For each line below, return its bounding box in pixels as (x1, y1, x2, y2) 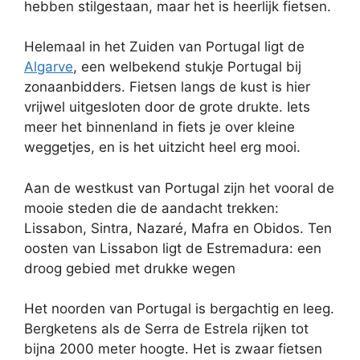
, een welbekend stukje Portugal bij (73, 59, 301, 75)
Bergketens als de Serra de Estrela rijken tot (24, 321, 309, 337)
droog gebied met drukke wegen (24, 260, 235, 276)
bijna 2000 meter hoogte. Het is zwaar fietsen (24, 341, 322, 357)
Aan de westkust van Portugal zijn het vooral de (24, 179, 334, 196)
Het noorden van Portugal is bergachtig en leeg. (24, 301, 334, 317)
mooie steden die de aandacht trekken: (24, 199, 279, 216)
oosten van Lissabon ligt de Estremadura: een (24, 239, 321, 256)
